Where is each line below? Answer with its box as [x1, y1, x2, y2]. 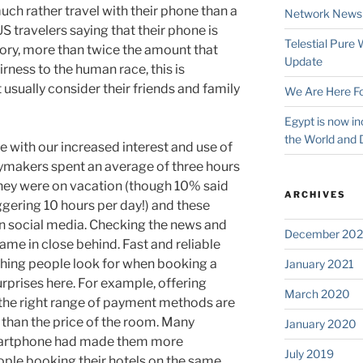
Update [284, 54, 322, 69]
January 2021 [284, 257, 354, 271]
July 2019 [284, 347, 334, 361]
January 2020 [284, 317, 357, 331]
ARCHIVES [284, 189, 346, 201]
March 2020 [284, 287, 350, 301]
